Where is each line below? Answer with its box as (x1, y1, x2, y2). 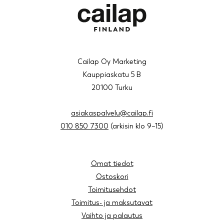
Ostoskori (95, 172, 128, 181)
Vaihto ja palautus (81, 211, 142, 220)
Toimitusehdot (88, 185, 136, 194)
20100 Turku (91, 83, 132, 92)
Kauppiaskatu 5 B (83, 70, 141, 79)
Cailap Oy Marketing (77, 57, 146, 66)
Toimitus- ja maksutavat (71, 198, 152, 207)
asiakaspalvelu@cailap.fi (71, 109, 153, 117)
